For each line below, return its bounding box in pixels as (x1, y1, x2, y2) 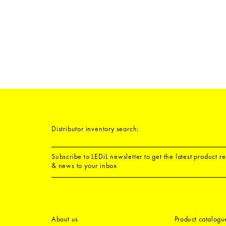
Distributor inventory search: (51, 124, 139, 133)
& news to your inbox (51, 161, 118, 171)
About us (51, 214, 78, 224)
